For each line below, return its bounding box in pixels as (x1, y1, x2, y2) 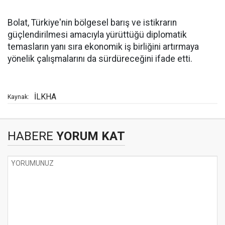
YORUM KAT (53, 129, 125, 143)
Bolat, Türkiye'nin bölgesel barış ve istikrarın (8, 18, 177, 28)
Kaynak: (8, 93, 29, 100)
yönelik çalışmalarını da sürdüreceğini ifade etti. (8, 54, 192, 64)
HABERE (8, 129, 53, 143)
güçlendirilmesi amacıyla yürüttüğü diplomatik (8, 30, 187, 40)
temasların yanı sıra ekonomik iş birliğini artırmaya (8, 42, 199, 52)
